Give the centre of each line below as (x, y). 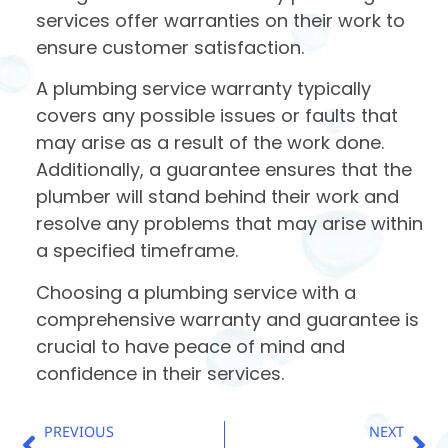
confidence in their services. (160, 373)
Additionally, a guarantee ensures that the (224, 170)
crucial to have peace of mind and (190, 346)
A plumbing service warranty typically (203, 89)
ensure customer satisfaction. (170, 47)
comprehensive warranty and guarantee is (227, 319)
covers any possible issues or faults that (217, 116)
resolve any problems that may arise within (229, 224)
